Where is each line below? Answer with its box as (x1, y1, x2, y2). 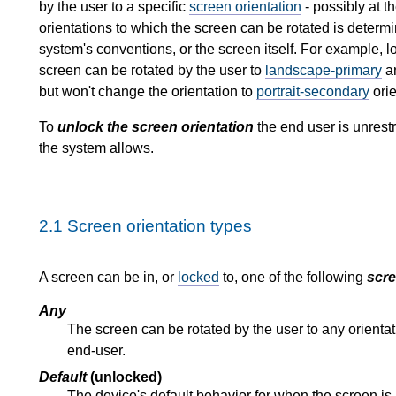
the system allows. (39, 140, 154, 156)
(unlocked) (87, 369, 162, 385)
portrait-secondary (256, 83, 369, 99)
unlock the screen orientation (57, 118, 254, 134)
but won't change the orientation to (39, 83, 256, 99)
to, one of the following (219, 269, 367, 285)
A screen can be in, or (39, 269, 178, 285)
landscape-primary (265, 62, 382, 78)
